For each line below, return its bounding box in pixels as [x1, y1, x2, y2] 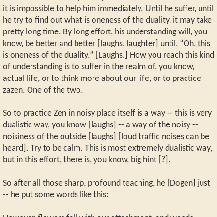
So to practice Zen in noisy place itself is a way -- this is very [3, 109, 212, 118]
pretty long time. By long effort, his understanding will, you [3, 28, 207, 36]
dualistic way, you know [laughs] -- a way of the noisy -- [3, 121, 198, 129]
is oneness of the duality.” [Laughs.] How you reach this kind [3, 51, 214, 60]
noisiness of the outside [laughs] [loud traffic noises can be [3, 132, 209, 141]
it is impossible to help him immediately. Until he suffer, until [3, 4, 214, 13]
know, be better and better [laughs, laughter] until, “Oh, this [3, 39, 210, 48]
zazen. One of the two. [3, 86, 83, 94]
